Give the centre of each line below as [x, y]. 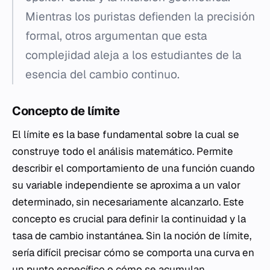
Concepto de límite [66, 111]
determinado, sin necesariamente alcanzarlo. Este [128, 202]
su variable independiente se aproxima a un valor [126, 185]
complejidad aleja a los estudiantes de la [133, 55]
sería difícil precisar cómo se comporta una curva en [133, 253]
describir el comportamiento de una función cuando [133, 168]
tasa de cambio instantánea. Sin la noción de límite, [132, 236]
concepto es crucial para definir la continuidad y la [129, 219]
